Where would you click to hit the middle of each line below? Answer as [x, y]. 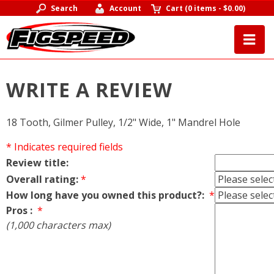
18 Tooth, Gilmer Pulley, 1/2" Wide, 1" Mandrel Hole [123, 122]
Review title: [37, 162]
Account [126, 8]
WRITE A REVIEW [89, 90]
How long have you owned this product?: [106, 195]
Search [64, 8]
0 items [202, 8]
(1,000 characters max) [58, 225]
